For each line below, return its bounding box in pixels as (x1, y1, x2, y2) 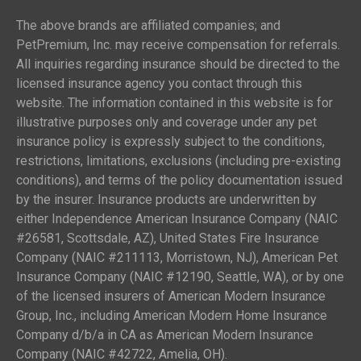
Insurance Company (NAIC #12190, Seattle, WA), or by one (16, 268, 344, 284)
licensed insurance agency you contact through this (16, 75, 302, 91)
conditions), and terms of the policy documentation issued (16, 172, 342, 188)
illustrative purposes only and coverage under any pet (16, 114, 317, 130)
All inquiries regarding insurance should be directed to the (16, 56, 340, 72)
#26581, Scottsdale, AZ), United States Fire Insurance (16, 230, 319, 246)
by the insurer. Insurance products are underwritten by (16, 191, 317, 207)
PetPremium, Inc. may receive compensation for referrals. (16, 36, 340, 52)
